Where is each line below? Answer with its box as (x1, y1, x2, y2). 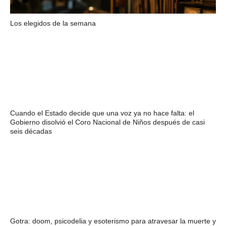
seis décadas (10, 127, 52, 135)
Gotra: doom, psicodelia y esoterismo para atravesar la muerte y (10, 217, 216, 225)
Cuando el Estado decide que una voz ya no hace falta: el (10, 109, 194, 117)
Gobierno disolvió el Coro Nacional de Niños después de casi (10, 118, 205, 126)
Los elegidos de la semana (10, 19, 96, 27)
